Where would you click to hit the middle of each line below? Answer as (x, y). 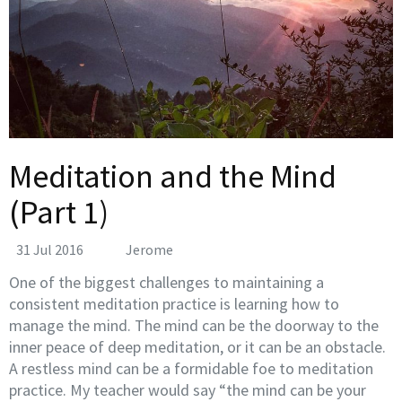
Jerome (149, 250)
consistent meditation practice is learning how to (174, 304)
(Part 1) (59, 213)
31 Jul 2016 (50, 250)
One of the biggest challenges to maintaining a (166, 283)
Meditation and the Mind (173, 177)
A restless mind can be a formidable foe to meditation (191, 369)
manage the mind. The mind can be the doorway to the (194, 326)
